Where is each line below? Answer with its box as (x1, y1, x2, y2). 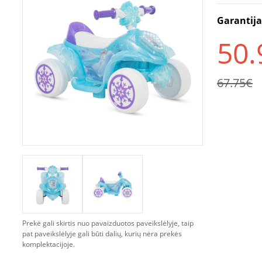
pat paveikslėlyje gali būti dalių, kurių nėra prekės (22, 229, 182, 239)
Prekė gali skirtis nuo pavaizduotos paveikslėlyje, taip (22, 218, 194, 228)
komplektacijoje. (22, 239, 75, 249)
